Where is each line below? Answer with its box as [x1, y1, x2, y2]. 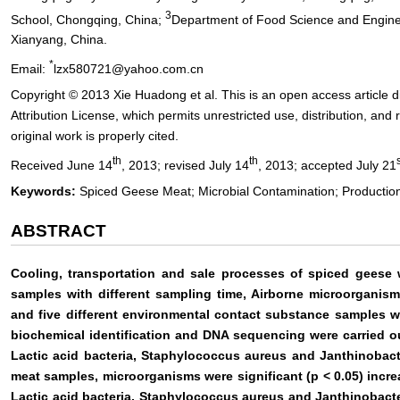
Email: [11, 61, 49, 76]
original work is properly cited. [11, 128, 179, 143]
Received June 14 [11, 157, 112, 172]
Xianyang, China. [11, 32, 107, 47]
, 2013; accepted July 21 [258, 157, 396, 172]
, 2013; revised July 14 [121, 157, 249, 172]
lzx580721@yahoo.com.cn [54, 61, 204, 76]
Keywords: [11, 183, 76, 198]
